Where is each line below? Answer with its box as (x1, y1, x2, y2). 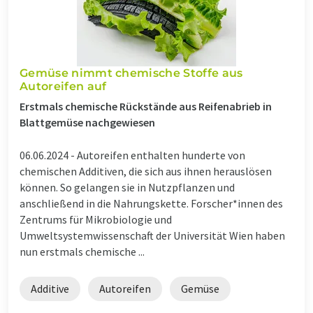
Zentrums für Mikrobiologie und (20, 212, 172, 226)
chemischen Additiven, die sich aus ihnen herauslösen (20, 163, 272, 178)
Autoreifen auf (20, 79, 107, 93)
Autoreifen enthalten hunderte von (77, 147, 245, 162)
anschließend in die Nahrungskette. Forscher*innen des (20, 196, 283, 210)
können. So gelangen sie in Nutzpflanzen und (20, 180, 235, 194)
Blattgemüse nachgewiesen (20, 115, 155, 129)
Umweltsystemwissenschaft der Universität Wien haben (20, 228, 285, 242)
